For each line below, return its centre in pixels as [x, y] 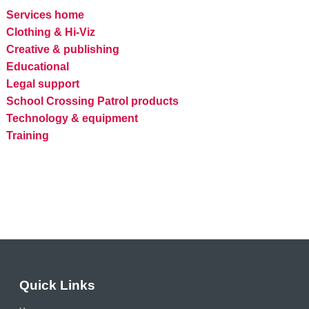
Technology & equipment [72, 118]
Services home [45, 14]
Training [27, 135]
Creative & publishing [62, 49]
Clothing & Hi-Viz [50, 32]
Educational [37, 66]
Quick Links [58, 286]
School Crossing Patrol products [92, 101]
